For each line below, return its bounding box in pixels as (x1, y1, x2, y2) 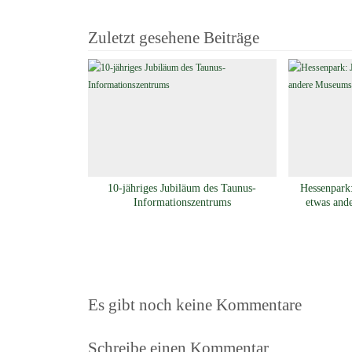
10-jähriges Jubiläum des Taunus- (108, 182, 257, 195)
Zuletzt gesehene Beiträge (88, 27, 259, 47)
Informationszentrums (133, 196, 231, 209)
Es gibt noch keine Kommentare (88, 295, 302, 315)
